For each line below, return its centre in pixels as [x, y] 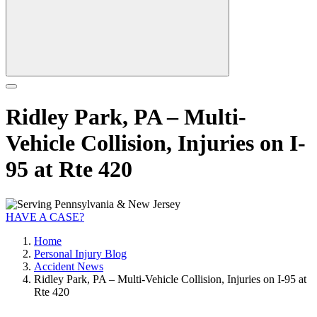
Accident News [69, 266]
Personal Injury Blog [80, 253]
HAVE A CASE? [45, 217]
